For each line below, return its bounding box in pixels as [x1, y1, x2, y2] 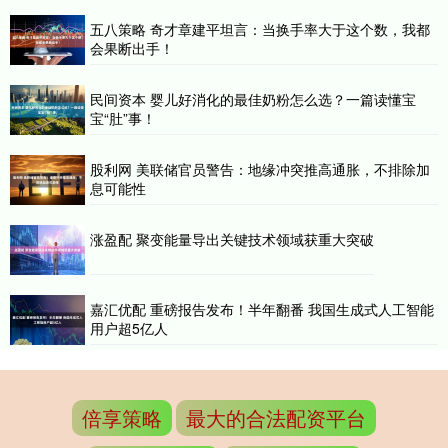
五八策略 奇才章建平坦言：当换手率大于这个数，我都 [90, 18, 430, 39]
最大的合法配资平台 [186, 402, 366, 432]
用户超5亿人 [90, 317, 168, 338]
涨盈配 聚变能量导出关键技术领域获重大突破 [90, 228, 374, 249]
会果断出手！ [90, 37, 174, 58]
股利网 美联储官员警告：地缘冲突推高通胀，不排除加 [90, 158, 430, 179]
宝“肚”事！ [90, 107, 156, 128]
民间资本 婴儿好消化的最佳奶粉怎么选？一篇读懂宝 [90, 88, 416, 109]
